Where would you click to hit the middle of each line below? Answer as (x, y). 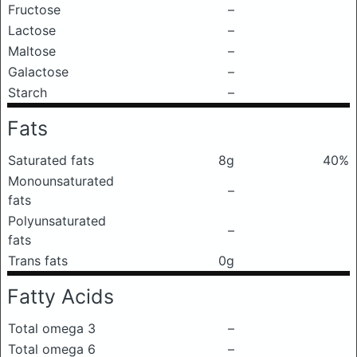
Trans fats (38, 261)
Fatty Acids (61, 296)
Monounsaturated (61, 181)
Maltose (32, 51)
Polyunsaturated (57, 221)
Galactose (38, 72)
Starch (27, 92)
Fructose (34, 10)
